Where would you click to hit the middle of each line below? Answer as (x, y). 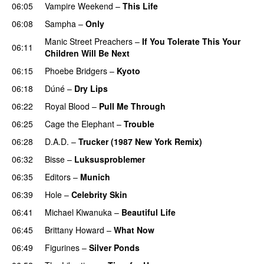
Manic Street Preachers (89, 41)
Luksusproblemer (110, 159)
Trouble (139, 123)
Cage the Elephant (80, 123)
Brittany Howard (75, 230)
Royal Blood (67, 106)
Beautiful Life (148, 212)
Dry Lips (91, 88)
